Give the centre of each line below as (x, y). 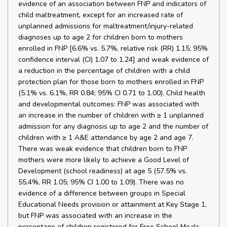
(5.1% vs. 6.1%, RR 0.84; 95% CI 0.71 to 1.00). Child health (112, 93)
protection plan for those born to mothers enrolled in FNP (111, 82)
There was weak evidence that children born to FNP (103, 149)
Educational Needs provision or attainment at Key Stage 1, (112, 204)
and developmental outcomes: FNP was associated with (109, 104)
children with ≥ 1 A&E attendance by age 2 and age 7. (106, 138)
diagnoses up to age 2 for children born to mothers (101, 37)
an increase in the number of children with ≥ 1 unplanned (111, 115)
